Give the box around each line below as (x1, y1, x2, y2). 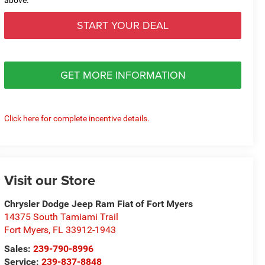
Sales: (4, 243, 34, 255)
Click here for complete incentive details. (4, 113, 150, 123)
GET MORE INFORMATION (60, 67, 186, 82)
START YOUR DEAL (77, 17, 169, 33)
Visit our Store (4, 170, 96, 191)
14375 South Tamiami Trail (4, 211, 119, 223)
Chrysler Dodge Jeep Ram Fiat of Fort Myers (4, 198, 193, 210)
